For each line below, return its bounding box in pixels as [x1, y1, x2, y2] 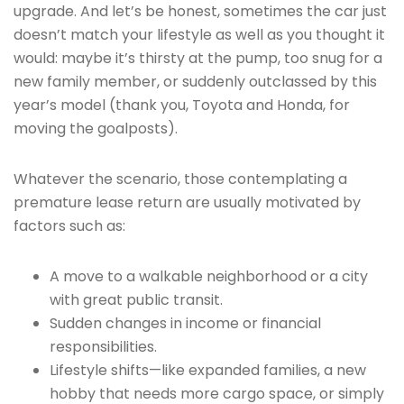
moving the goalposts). [14, 118, 178, 139]
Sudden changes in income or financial [50, 313, 321, 334]
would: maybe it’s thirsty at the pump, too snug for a [14, 48, 382, 69]
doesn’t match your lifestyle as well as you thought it [14, 24, 385, 45]
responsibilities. [50, 336, 157, 357]
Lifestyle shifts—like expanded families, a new [50, 360, 366, 381]
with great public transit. [50, 289, 223, 310]
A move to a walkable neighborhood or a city [50, 266, 368, 287]
